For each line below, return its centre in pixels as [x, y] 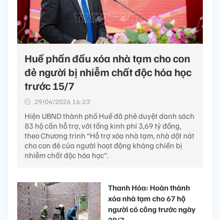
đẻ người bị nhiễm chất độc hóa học [108, 72]
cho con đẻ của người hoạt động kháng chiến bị [103, 145]
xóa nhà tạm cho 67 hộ [147, 198]
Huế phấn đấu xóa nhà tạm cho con [107, 58]
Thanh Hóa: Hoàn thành [149, 188]
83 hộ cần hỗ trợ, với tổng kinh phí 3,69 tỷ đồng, [103, 126]
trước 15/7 [49, 85]
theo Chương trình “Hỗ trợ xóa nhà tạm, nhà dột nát [110, 136]
